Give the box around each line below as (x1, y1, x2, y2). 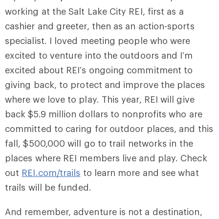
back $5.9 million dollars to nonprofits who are (5, 109, 202, 119)
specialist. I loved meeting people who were (5, 35, 191, 46)
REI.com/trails (22, 167, 81, 178)
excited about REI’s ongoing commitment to (5, 65, 193, 75)
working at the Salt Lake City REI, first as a (5, 6, 184, 17)
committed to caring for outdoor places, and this (5, 123, 213, 134)
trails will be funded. (5, 182, 91, 193)
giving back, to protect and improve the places (5, 79, 205, 90)
